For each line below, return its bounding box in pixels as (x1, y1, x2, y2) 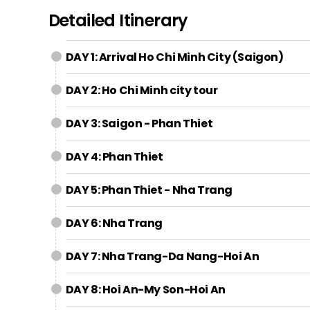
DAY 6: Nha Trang (65, 215, 163, 231)
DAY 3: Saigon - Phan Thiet (65, 116, 213, 131)
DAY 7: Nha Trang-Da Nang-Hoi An (65, 248, 259, 264)
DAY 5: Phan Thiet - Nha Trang (65, 182, 232, 198)
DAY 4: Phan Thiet (65, 149, 163, 165)
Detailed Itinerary (48, 9, 188, 32)
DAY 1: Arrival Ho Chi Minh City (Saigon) (65, 49, 284, 65)
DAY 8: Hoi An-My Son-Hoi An (65, 282, 226, 298)
